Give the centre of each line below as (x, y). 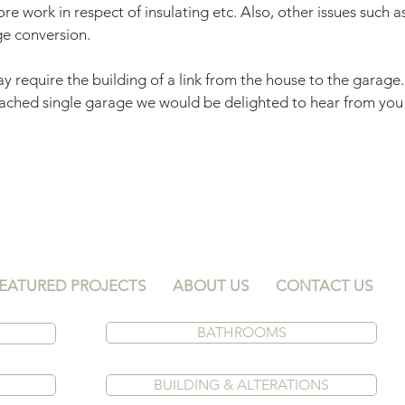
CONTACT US (324, 286)
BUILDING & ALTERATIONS (241, 385)
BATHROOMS (241, 332)
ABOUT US (211, 286)
